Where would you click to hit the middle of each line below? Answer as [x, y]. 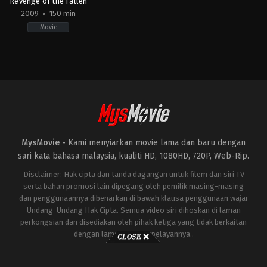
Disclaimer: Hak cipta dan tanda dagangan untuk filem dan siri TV [133, 174]
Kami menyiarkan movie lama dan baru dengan [157, 142]
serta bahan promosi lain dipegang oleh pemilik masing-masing [133, 186]
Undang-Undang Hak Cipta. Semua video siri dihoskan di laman [133, 210]
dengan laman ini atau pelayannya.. [133, 234]
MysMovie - [45, 142]
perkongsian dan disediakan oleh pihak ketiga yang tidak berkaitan [133, 222]
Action [23, 47]
